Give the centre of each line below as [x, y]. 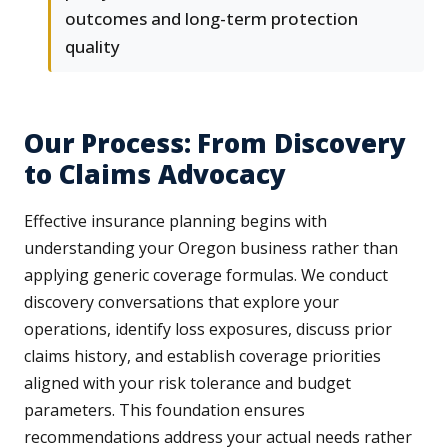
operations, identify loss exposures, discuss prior [208, 328]
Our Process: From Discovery [215, 142]
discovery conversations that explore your [181, 301]
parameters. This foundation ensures [164, 409]
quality [92, 46]
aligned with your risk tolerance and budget [187, 382]
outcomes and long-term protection [211, 18]
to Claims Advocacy [155, 173]
